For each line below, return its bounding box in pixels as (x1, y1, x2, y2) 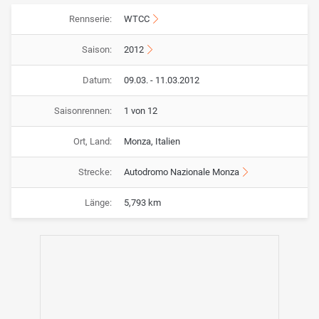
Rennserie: (68, 14, 112, 25)
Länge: (84, 197, 112, 209)
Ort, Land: (73, 136, 112, 147)
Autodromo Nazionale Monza (124, 167, 239, 178)
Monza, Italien (124, 136, 180, 147)
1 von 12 (124, 105, 157, 117)
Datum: (82, 75, 112, 86)
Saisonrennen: (53, 105, 112, 117)
